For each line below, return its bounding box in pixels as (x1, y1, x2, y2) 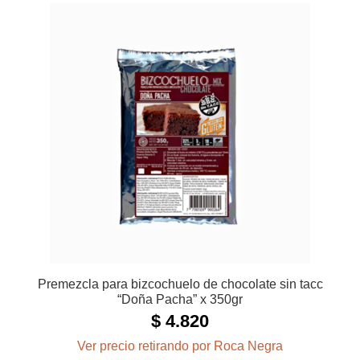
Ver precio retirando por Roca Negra (77, 339, 283, 354)
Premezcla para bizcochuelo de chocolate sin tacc (37, 277, 323, 292)
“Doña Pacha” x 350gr (117, 292, 243, 307)
